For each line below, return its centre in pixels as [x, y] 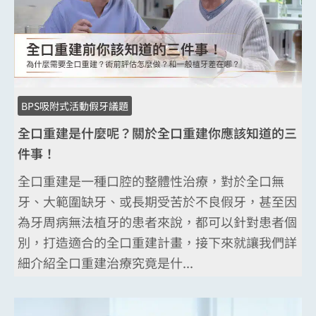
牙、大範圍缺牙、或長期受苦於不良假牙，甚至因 [157, 201]
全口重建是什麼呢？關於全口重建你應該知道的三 [157, 132]
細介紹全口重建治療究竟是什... [105, 262]
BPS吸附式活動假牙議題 [75, 105]
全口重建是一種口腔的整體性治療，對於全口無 [151, 180]
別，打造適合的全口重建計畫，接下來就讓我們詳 [157, 242]
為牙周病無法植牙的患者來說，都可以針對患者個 [157, 221]
